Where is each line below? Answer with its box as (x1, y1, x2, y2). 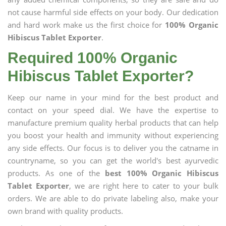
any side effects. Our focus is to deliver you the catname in (8, 143, 218, 153)
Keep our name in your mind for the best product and (8, 92, 218, 102)
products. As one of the (8, 168, 105, 178)
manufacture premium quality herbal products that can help (8, 118, 218, 128)
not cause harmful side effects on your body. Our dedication (8, 7, 218, 17)
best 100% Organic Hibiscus (104, 168, 218, 178)
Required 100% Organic (8, 49, 178, 66)
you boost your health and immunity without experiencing (8, 130, 218, 140)
